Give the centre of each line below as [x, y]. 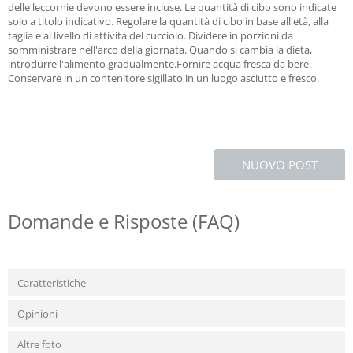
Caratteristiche [52, 283]
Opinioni [37, 314]
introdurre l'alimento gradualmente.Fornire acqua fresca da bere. [160, 64]
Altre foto [39, 344]
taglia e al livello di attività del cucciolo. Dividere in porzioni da [150, 35]
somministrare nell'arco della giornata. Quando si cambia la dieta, [160, 50]
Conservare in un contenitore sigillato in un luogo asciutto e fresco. [163, 78]
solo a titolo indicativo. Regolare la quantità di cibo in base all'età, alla [168, 21]
